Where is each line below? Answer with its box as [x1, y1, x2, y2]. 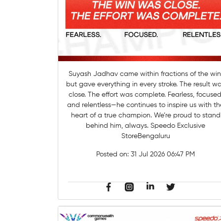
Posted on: [96, 151, 131, 158]
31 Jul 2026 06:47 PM [131, 151, 195, 158]
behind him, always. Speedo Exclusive [86, 122, 151, 130]
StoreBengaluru [121, 133, 170, 140]
